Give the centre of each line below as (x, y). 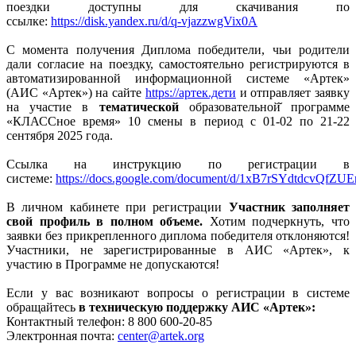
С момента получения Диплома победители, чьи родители (178, 49)
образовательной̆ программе (269, 106)
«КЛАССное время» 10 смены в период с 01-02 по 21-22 (178, 121)
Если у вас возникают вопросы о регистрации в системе (178, 292)
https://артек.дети (190, 92)
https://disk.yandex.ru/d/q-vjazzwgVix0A (154, 21)
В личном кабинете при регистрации (118, 207)
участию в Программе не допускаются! (113, 264)
